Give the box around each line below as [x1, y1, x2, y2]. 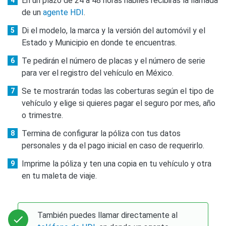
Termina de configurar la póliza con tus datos [22, 128, 181, 138]
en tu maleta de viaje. [22, 171, 97, 181]
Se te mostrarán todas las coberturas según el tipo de [22, 86, 214, 96]
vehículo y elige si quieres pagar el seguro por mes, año [22, 98, 215, 108]
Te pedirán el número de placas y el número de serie [22, 55, 205, 66]
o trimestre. [22, 110, 63, 120]
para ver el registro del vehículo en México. [22, 68, 174, 78]
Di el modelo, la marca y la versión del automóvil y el [22, 25, 205, 35]
